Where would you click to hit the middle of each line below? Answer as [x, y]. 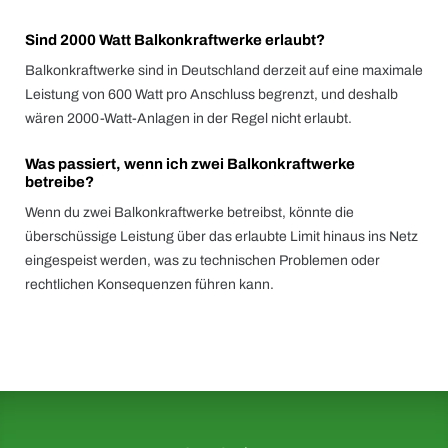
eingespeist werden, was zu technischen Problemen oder [202, 260]
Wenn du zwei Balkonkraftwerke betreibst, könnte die [189, 212]
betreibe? [59, 182]
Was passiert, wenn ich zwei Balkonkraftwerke [190, 164]
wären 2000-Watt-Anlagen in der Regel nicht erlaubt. [188, 118]
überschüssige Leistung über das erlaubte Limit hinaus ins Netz [221, 236]
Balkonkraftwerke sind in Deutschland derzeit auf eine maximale [224, 70]
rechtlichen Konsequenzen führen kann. [149, 284]
